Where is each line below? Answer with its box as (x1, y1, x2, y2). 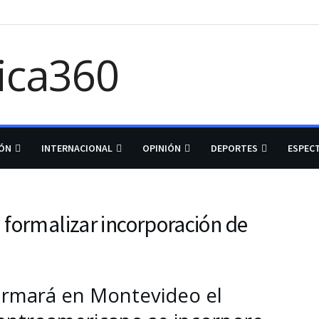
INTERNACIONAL (41, 142, 113, 155)
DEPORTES (211, 142, 258, 155)
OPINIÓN (142, 142, 181, 155)
